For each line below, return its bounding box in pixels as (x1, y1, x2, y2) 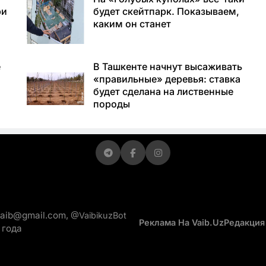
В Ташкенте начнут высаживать (93, 61, 242, 73)
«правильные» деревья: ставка (93, 73, 240, 85)
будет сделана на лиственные (93, 85, 233, 98)
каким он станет (93, 18, 171, 30)
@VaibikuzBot (71, 210, 126, 221)
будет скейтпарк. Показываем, (93, 5, 239, 18)
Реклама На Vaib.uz (139, 217, 224, 227)
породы (93, 98, 130, 110)
